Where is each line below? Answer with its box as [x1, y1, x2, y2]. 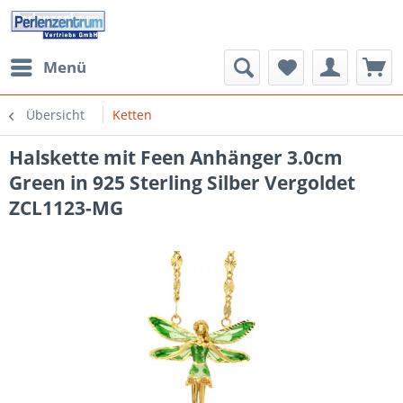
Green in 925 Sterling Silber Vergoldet [9, 170, 355, 195]
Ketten [112, 106, 152, 123]
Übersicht [26, 106, 85, 123]
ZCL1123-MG [9, 195, 123, 220]
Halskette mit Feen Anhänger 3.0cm [9, 145, 343, 170]
